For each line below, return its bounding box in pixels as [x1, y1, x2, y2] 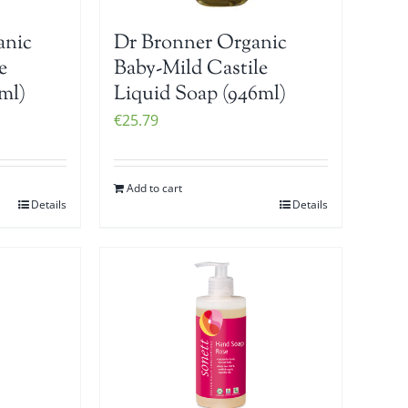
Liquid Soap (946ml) [114, 80, 287, 110]
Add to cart [127, 180, 183, 197]
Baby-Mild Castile [114, 55, 269, 85]
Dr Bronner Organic [114, 29, 288, 59]
